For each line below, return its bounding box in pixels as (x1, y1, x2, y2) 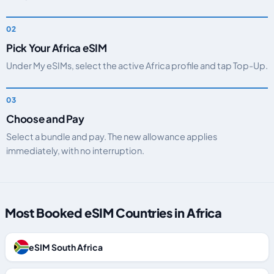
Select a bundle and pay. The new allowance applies (6, 131, 217, 142)
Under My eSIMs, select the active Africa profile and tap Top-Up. (6, 60, 268, 71)
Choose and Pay (6, 112, 84, 125)
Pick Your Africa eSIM (6, 41, 108, 54)
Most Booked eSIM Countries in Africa (5, 205, 222, 220)
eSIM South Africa (29, 242, 103, 253)
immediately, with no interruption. (6, 145, 144, 156)
